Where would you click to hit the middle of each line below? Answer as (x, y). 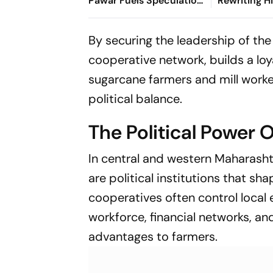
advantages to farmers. (153, 236)
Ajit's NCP (240, 15)
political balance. (136, 99)
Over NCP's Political (135, 15)
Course (105, 30)
